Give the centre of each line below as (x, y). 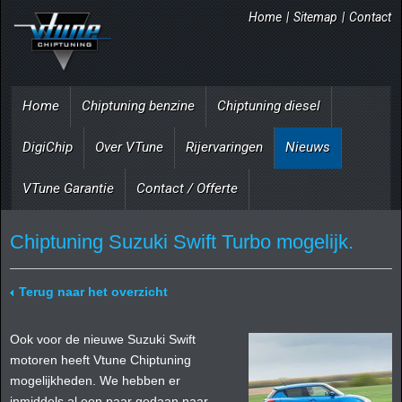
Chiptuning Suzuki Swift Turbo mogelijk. (182, 241)
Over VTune (129, 147)
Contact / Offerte (187, 188)
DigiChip (48, 147)
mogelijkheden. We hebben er (95, 381)
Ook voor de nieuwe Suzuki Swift (103, 340)
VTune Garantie (68, 188)
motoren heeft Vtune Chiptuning (100, 360)
